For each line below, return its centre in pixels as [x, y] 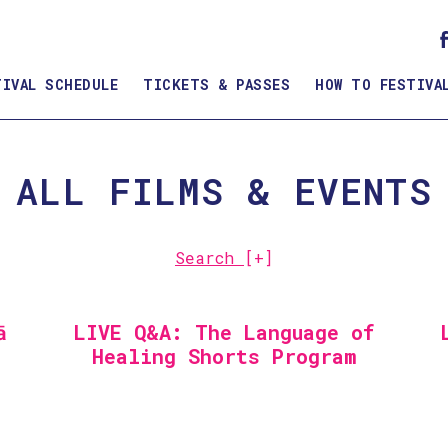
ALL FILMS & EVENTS [224, 191]
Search [209, 257]
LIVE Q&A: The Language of [224, 332]
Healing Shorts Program [224, 356]
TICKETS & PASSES [216, 84]
